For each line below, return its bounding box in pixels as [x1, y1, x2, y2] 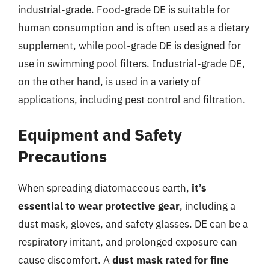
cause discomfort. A [18, 253, 112, 267]
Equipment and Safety [18, 124, 182, 145]
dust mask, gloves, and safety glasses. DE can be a [18, 217, 248, 231]
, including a [180, 199, 235, 213]
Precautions [18, 146, 107, 166]
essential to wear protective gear [18, 199, 180, 213]
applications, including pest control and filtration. [18, 92, 246, 106]
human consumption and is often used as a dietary [18, 20, 249, 34]
